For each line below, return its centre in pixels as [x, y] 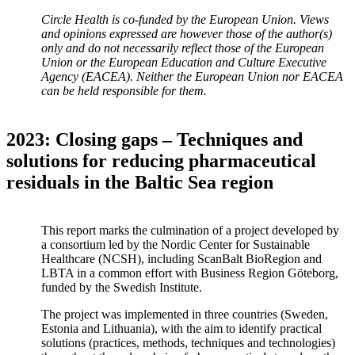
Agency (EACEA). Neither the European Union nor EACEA [192, 76]
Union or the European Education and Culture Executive [184, 62]
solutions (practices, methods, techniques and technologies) [188, 343]
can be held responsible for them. [124, 90]
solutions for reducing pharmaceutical [161, 160]
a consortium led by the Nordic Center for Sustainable [176, 245]
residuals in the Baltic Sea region [140, 182]
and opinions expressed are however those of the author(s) [187, 33]
